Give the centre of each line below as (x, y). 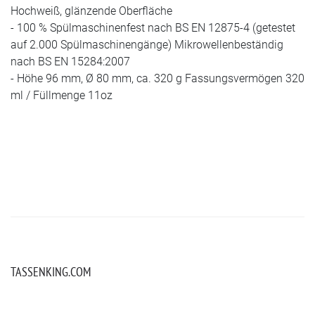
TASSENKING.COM (51, 272)
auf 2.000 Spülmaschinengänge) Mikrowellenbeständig (147, 45)
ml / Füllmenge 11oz (62, 96)
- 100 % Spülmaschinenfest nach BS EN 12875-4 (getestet (153, 28)
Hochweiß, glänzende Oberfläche (91, 11)
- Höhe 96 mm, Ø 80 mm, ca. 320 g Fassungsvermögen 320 (157, 79)
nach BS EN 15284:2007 (70, 62)
